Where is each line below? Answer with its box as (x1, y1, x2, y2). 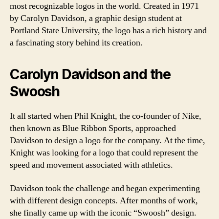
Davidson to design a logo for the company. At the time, (10, 135, 205, 146)
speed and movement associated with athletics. (10, 159, 173, 171)
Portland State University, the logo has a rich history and (10, 25, 207, 36)
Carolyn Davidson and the (10, 66, 171, 83)
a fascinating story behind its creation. (10, 37, 143, 48)
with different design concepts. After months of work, (10, 195, 198, 206)
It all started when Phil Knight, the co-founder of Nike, (10, 110, 201, 122)
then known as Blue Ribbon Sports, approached (10, 123, 176, 134)
